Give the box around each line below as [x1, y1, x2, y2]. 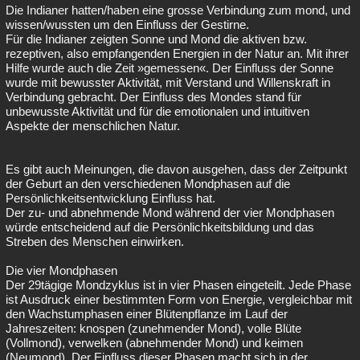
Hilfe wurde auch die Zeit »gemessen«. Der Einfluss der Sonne [6, 61, 333, 75]
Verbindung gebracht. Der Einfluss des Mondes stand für [6, 90, 301, 104]
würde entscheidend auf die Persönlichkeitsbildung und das [6, 220, 314, 234]
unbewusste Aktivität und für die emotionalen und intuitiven [6, 104, 309, 118]
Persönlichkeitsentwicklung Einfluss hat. [6, 191, 215, 205]
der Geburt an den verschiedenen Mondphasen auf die [6, 177, 290, 190]
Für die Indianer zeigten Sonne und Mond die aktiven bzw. [6, 32, 307, 46]
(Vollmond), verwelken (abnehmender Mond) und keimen [6, 336, 303, 350]
